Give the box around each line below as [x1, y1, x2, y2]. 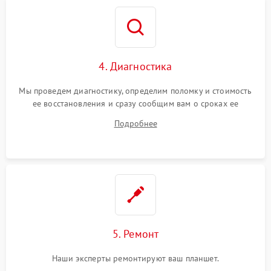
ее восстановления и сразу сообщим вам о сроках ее [32, 97, 239, 109]
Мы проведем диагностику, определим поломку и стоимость [19, 85, 252, 96]
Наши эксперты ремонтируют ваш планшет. [52, 252, 219, 264]
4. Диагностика [99, 59, 172, 73]
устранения [113, 110, 158, 122]
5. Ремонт [112, 226, 159, 241]
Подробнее [114, 117, 157, 129]
